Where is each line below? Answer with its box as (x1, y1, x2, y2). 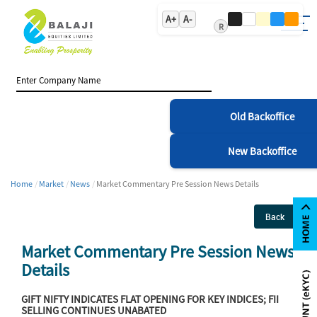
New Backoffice (227, 144, 296, 158)
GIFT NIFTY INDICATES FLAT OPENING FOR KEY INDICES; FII (21, 292, 279, 306)
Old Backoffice (229, 109, 294, 123)
